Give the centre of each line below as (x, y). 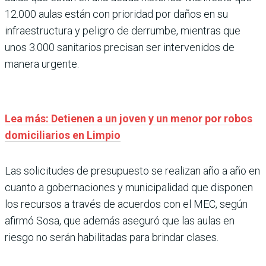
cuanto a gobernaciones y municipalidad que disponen (129, 187)
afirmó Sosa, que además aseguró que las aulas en (120, 220)
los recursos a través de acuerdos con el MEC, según (126, 204)
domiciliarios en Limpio (63, 135)
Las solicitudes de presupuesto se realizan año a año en (132, 170)
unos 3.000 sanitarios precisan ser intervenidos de (120, 47)
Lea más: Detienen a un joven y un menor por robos (129, 118)
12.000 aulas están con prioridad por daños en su (116, 14)
